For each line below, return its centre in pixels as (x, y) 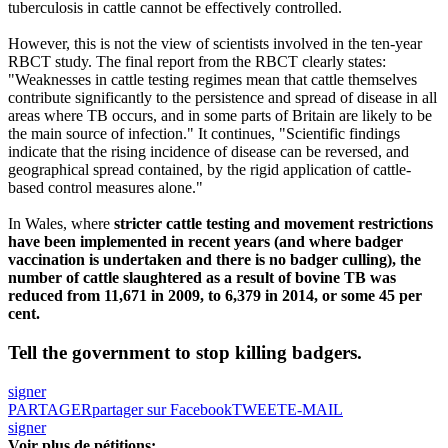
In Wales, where (61, 224)
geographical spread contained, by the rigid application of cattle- (209, 170)
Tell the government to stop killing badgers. (185, 353)
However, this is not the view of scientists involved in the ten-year (215, 44)
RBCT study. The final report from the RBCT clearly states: (197, 62)
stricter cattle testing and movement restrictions (273, 224)
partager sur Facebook (162, 409)
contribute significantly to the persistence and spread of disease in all (222, 98)
